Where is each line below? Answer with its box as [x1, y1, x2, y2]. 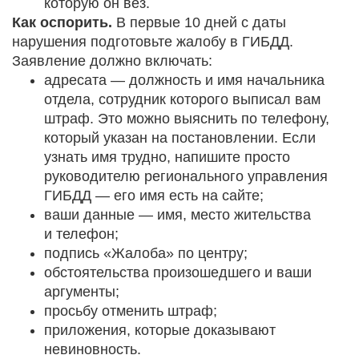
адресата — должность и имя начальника [44, 71, 325, 88]
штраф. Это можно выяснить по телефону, [44, 110, 329, 127]
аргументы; [44, 283, 119, 300]
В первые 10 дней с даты [112, 14, 286, 30]
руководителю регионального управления [44, 167, 328, 184]
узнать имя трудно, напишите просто [44, 148, 290, 165]
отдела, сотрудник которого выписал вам [44, 91, 321, 107]
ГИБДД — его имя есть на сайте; [44, 187, 264, 204]
